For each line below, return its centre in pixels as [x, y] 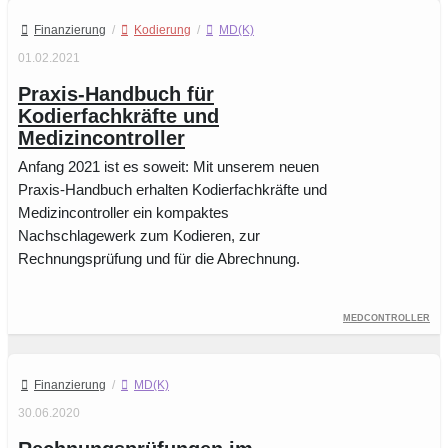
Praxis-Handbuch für [116, 94]
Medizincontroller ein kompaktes [123, 213]
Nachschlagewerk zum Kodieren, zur [139, 236]
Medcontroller [386, 317]
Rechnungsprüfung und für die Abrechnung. [159, 259]
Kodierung [162, 30]
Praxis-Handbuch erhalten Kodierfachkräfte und [172, 190]
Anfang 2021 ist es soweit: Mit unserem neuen [168, 167]
